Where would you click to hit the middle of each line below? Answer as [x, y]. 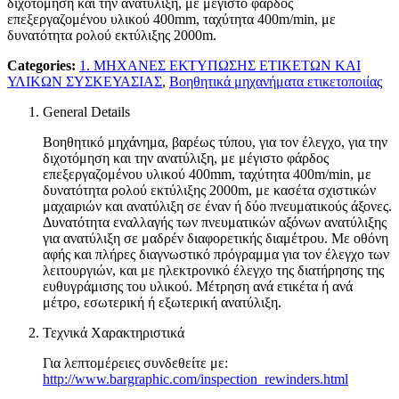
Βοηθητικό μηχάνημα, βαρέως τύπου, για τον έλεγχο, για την [215, 142]
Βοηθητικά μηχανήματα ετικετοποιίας [276, 81]
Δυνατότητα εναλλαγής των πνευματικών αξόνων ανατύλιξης [215, 222]
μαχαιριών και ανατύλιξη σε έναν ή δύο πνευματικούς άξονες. [217, 206]
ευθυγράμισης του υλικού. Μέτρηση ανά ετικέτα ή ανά [198, 286]
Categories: [41, 65]
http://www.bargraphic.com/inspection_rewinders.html [195, 379]
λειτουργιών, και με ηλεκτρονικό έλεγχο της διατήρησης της [213, 270]
